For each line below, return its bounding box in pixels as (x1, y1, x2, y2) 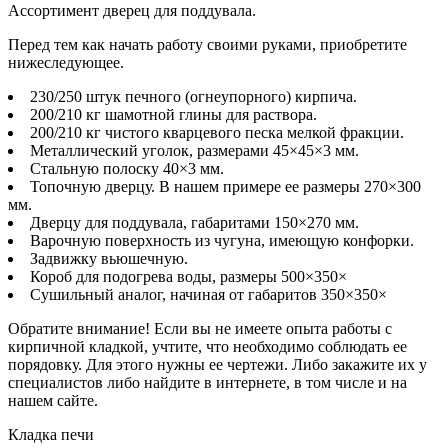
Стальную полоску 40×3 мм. (30, 159, 224, 177)
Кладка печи (8, 425, 94, 443)
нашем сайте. (8, 391, 98, 409)
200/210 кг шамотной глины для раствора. (30, 105, 317, 123)
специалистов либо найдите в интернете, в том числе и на (8, 373, 407, 391)
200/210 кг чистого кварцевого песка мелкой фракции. (30, 123, 404, 141)
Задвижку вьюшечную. (30, 249, 188, 267)
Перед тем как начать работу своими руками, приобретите (8, 35, 407, 53)
